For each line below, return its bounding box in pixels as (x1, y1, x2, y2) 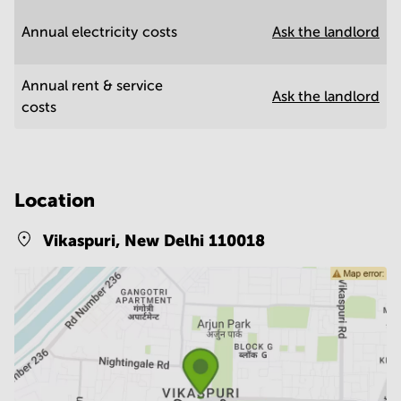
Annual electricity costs (21, 24, 177, 39)
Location (14, 190, 95, 211)
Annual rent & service (21, 78, 163, 93)
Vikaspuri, (43, 231, 124, 250)
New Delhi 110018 (124, 231, 265, 250)
